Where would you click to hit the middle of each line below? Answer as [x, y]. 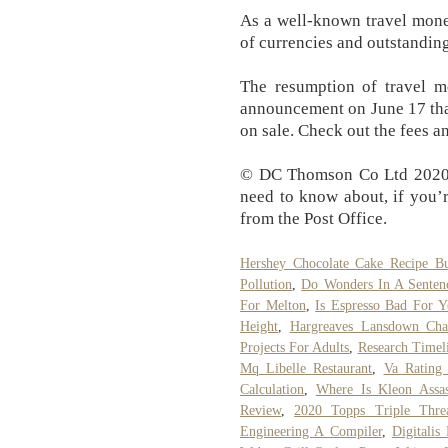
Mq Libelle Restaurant [306, 368]
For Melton [273, 305]
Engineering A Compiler [311, 431]
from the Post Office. [313, 218]
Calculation [272, 389]
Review [260, 410]
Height [259, 326]
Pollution [266, 284]
